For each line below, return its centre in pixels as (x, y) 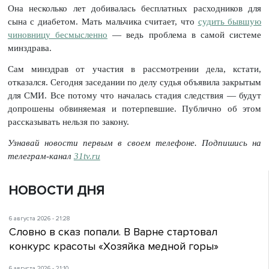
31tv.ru (87, 156)
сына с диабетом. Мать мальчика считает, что (103, 22)
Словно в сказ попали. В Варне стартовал (113, 232)
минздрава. (29, 48)
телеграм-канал (41, 156)
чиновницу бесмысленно (57, 35)
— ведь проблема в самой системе (185, 35)
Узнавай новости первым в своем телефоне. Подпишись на (134, 143)
